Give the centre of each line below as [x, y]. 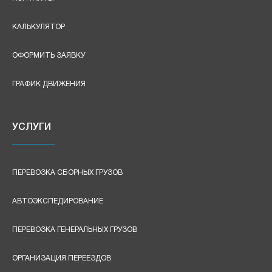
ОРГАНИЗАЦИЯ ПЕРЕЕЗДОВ [62, 258]
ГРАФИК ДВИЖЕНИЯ [49, 84]
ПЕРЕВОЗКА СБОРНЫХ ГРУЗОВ [67, 173]
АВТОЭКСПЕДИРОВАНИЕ [58, 201]
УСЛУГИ [32, 127]
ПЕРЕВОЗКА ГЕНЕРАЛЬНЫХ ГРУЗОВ [75, 230]
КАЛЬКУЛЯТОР [39, 27]
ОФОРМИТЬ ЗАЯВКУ [49, 56]
